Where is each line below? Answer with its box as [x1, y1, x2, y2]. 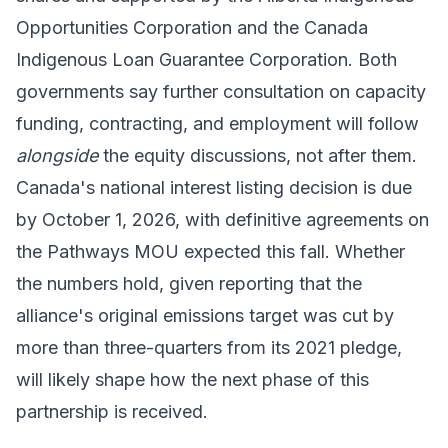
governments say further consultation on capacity [16, 80, 426, 102]
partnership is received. [16, 400, 208, 422]
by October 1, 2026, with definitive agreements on [16, 208, 429, 230]
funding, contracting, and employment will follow [16, 112, 419, 134]
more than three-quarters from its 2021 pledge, [16, 336, 402, 358]
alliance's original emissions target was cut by [16, 304, 394, 326]
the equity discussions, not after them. [98, 144, 417, 166]
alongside [16, 144, 98, 166]
